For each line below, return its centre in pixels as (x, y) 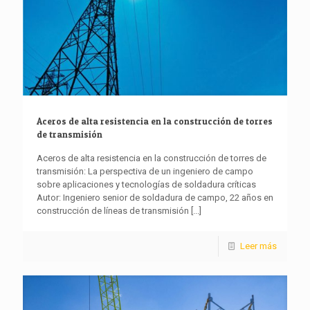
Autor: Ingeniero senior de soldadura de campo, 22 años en (155, 198)
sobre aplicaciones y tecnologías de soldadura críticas (146, 185)
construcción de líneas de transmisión (113, 211)
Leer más (258, 246)
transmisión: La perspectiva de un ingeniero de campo (145, 172)
